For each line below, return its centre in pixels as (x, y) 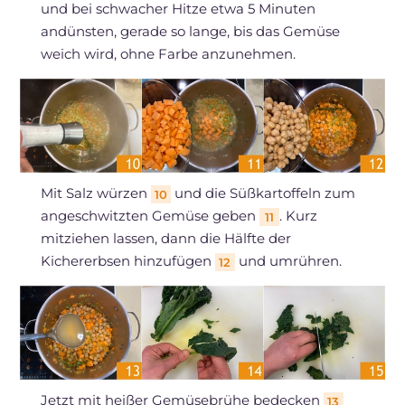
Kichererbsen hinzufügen (127, 261)
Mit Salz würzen (95, 193)
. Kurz (298, 216)
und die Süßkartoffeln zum (263, 193)
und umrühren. (288, 261)
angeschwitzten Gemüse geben (150, 216)
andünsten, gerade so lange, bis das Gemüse (190, 32)
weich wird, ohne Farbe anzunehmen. (168, 54)
